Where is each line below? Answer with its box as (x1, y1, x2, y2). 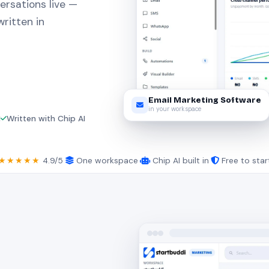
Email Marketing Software (148, 94, 261, 104)
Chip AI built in (150, 155, 209, 166)
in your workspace (148, 103, 201, 112)
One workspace (73, 155, 138, 166)
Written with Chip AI (7, 113, 85, 124)
